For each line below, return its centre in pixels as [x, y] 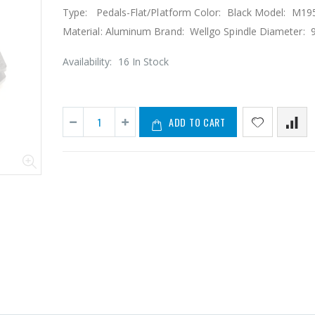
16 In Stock [143, 62]
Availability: [89, 62]
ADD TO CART [197, 122]
